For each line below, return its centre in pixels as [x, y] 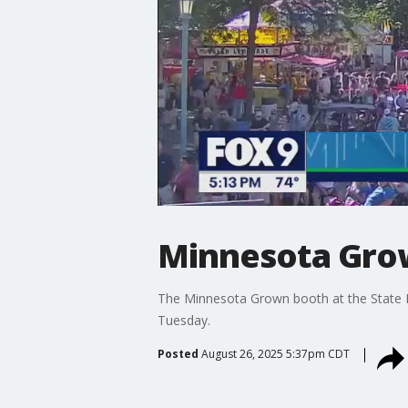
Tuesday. [184, 320]
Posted [178, 353]
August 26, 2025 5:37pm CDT [275, 353]
